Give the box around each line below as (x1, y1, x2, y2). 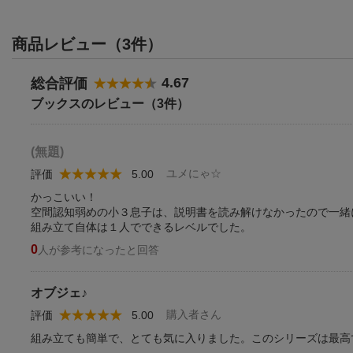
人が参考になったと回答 (38, 243, 159, 256)
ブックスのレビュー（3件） (31, 96, 189, 110)
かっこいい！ (31, 190, 97, 203)
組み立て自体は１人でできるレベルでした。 (31, 220, 251, 233)
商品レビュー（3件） (12, 35, 162, 53)
